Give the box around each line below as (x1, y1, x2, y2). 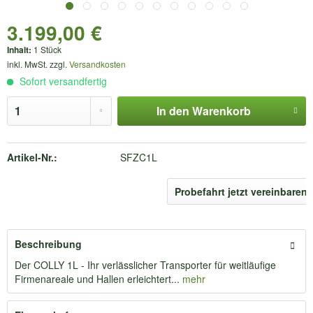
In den (156, 103, 189, 119)
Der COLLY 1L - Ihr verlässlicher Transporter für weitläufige (15, 258, 276, 272)
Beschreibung (15, 237, 82, 251)
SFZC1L (119, 150, 157, 164)
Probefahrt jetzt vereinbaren (175, 184, 307, 198)
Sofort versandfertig (17, 74, 107, 88)
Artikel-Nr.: (7, 150, 57, 164)
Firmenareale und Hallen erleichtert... (15, 272, 180, 286)
